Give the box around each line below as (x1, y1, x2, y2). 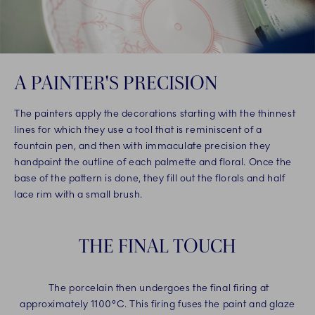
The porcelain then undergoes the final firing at (46, 281, 269, 294)
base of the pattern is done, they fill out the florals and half (14, 172, 285, 184)
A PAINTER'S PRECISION (14, 70, 218, 94)
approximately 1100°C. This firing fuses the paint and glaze (19, 297, 296, 310)
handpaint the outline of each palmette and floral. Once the (14, 155, 292, 168)
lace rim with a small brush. (14, 188, 143, 200)
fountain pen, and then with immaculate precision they (14, 139, 271, 152)
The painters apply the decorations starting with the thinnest (14, 107, 296, 120)
